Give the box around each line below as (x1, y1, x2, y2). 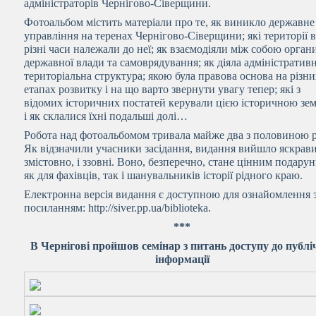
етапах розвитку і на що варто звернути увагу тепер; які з (24, 83, 301, 95)
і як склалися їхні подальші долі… (24, 110, 188, 122)
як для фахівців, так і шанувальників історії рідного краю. (24, 169, 303, 181)
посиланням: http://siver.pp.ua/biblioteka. (24, 202, 212, 214)
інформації (154, 253, 209, 265)
